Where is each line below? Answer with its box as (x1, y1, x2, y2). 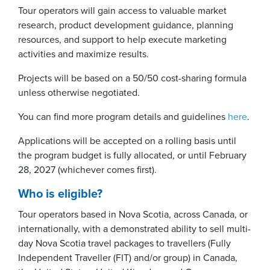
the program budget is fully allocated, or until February (18, 149, 246, 162)
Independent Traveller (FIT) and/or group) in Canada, (18, 252, 237, 264)
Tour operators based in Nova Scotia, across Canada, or (18, 209, 248, 221)
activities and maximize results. (18, 48, 149, 60)
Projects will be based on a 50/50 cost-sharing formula (18, 72, 246, 84)
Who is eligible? (18, 187, 102, 201)
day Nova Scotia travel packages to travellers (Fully (18, 237, 231, 250)
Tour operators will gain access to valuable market (18, 5, 227, 17)
